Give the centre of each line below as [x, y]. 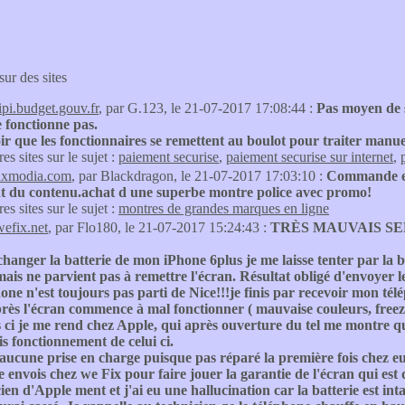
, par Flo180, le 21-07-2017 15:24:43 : [159, 227]
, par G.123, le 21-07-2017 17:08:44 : [207, 108]
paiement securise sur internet [310, 157]
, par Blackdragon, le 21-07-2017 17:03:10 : [199, 176]
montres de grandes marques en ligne [224, 208]
